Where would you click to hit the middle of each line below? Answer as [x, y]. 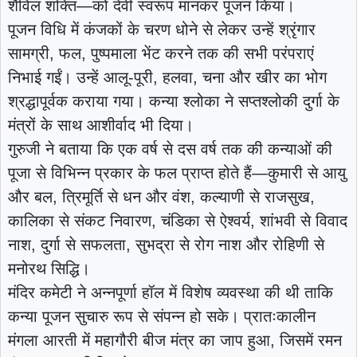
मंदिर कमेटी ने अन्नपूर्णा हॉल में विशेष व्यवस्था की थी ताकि [170, 293]
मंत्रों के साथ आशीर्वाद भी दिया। [100, 126]
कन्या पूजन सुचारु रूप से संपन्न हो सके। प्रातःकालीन [161, 317]
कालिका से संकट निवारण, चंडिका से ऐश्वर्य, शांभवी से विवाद [177, 221]
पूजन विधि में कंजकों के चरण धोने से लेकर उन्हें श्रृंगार [161, 30]
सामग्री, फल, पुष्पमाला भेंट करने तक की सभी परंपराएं [161, 54]
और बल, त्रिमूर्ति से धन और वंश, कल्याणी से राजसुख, [161, 197]
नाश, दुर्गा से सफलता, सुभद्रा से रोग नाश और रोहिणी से [166, 245]
